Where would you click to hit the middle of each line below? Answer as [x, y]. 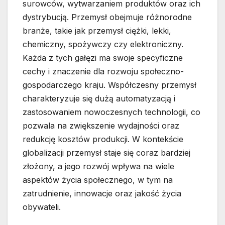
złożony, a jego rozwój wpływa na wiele [98, 166]
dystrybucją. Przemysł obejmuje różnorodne [107, 17]
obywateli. [42, 207]
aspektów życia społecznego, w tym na [98, 180]
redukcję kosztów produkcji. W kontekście [103, 139]
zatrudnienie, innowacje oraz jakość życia [102, 194]
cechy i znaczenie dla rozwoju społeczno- [103, 72]
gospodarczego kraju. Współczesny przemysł [109, 85]
